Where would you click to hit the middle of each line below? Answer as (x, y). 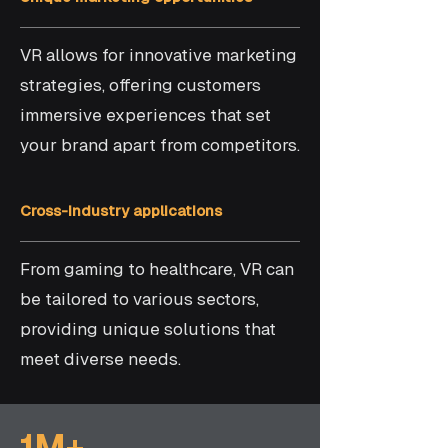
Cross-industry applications (121, 210)
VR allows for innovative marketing (158, 55)
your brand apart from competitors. (160, 145)
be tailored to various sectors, (139, 299)
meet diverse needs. (100, 359)
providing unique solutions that (148, 329)
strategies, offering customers (140, 85)
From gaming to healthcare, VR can (157, 269)
